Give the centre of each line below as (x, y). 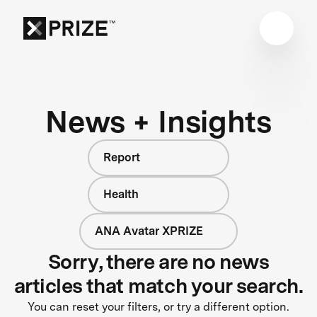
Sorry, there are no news (158, 261)
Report (122, 157)
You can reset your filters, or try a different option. (158, 306)
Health (121, 194)
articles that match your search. (158, 286)
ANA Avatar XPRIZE (149, 231)
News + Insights (158, 121)
